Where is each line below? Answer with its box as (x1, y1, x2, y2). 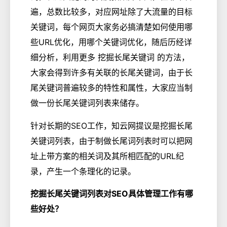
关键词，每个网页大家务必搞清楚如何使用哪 (30, 22, 193, 32)
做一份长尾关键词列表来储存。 (30, 98, 144, 108)
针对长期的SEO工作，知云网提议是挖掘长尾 (30, 120, 193, 131)
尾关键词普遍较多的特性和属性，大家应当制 (30, 83, 193, 93)
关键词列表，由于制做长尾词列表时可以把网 (30, 135, 193, 146)
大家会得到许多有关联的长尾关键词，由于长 (30, 67, 193, 78)
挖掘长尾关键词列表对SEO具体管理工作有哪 (30, 188, 193, 199)
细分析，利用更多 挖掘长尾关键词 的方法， (30, 52, 190, 63)
